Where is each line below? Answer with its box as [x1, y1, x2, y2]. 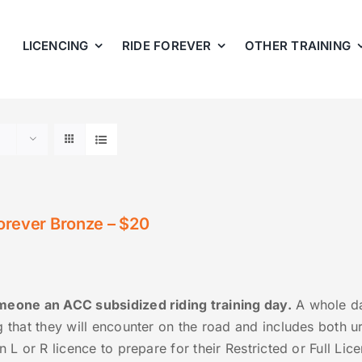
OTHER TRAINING [244, 37, 351, 53]
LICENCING [22, 37, 89, 53]
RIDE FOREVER [121, 37, 212, 53]
